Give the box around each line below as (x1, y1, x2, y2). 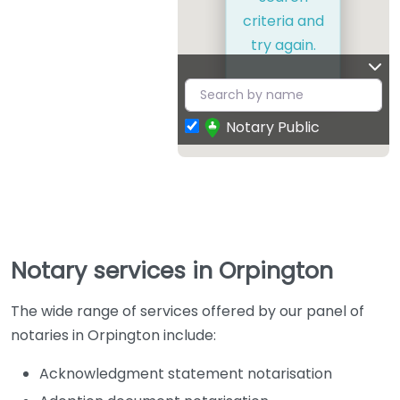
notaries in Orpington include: (11, 324, 216, 346)
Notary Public (225, 116, 320, 137)
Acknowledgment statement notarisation (39, 362, 332, 384)
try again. (250, 35, 316, 56)
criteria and (242, 11, 324, 32)
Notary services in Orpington (11, 254, 333, 287)
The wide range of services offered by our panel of (11, 300, 364, 321)
